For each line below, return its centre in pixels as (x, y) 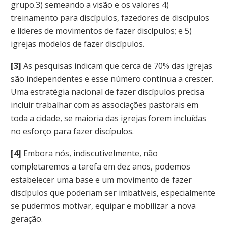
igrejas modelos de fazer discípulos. (77, 44)
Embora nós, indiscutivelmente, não (91, 153)
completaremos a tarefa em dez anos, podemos (100, 166)
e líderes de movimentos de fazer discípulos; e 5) (101, 31)
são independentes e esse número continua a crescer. (112, 79)
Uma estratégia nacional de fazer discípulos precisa (107, 92)
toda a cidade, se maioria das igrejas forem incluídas (108, 118)
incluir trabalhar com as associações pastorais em (104, 105)
